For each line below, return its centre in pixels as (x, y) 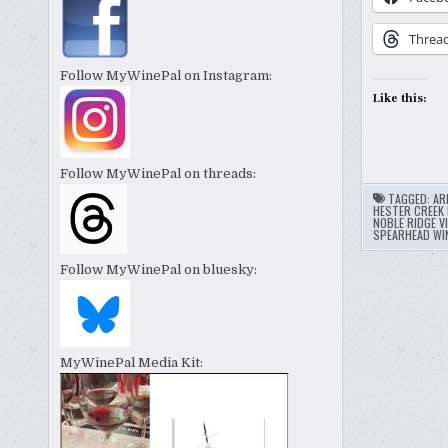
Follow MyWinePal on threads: (158, 174)
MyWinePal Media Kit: (132, 363)
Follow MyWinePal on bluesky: (159, 270)
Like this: (399, 99)
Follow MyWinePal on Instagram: (166, 76)
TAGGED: (410, 199)
